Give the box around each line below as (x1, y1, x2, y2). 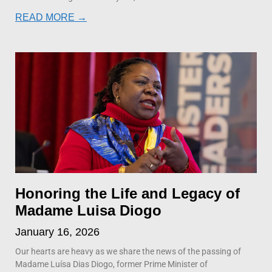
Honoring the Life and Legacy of (15, 185, 240, 202)
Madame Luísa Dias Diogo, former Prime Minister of (15, 259, 208, 269)
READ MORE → (15, 12, 87, 22)
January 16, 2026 (15, 225, 100, 238)
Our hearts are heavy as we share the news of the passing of (15, 246, 241, 256)
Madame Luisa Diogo (15, 202, 161, 219)
